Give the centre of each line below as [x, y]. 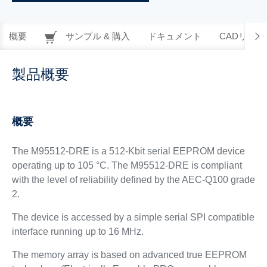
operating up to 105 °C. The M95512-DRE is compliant [127, 165]
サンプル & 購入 [97, 36]
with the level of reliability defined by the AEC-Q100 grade [133, 180]
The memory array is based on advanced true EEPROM [129, 255]
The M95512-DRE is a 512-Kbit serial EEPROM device [128, 151]
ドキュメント [175, 36]
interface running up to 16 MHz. [77, 232]
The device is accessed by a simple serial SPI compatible [133, 217]
